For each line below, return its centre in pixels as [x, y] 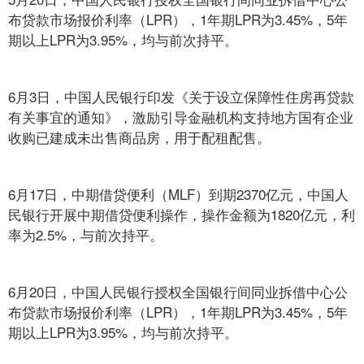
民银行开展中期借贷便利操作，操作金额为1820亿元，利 [182, 214]
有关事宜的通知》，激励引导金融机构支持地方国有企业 [181, 117]
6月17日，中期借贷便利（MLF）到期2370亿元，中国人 [178, 194]
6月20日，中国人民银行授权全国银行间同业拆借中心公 [178, 291]
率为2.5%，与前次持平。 [86, 234]
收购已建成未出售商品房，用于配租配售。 [139, 137]
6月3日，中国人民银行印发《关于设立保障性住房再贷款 [181, 96]
